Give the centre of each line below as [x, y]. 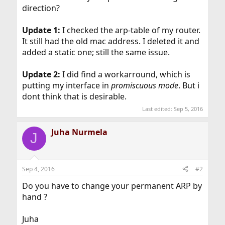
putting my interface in [66, 85]
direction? [41, 8]
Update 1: [41, 30]
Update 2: [41, 74]
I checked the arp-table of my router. [130, 30]
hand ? [34, 197]
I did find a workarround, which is [125, 74]
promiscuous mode [144, 85]
